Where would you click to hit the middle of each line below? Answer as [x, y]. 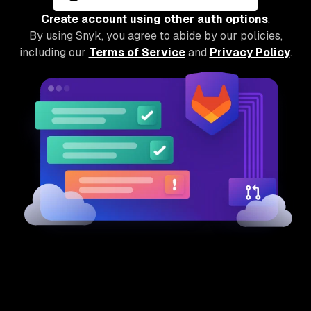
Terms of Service [137, 52]
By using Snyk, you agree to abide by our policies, [155, 36]
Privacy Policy [250, 52]
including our [54, 52]
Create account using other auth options [154, 19]
